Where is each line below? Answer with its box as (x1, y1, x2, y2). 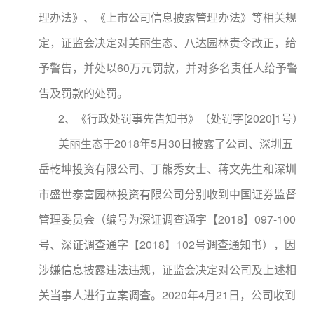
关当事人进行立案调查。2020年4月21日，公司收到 (39, 287, 296, 303)
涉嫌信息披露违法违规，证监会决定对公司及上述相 (39, 261, 296, 278)
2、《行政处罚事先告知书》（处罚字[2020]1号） (39, 110, 303, 126)
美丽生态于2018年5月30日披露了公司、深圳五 (39, 135, 293, 151)
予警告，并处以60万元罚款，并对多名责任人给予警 (39, 60, 298, 76)
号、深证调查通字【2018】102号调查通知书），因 (39, 236, 296, 252)
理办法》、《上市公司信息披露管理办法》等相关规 (39, 9, 296, 25)
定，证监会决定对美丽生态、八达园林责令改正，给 (39, 34, 296, 50)
